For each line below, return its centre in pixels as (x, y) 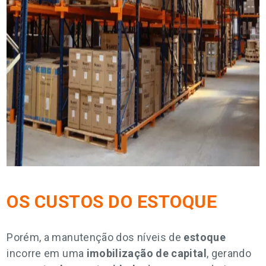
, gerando (229, 253)
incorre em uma (47, 253)
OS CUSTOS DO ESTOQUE (112, 202)
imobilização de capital (146, 253)
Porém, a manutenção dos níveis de (95, 237)
